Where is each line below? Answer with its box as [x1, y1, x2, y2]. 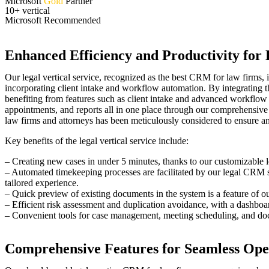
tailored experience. [5, 177, 79, 188]
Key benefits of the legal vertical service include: [5, 135, 189, 146]
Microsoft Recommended [5, 14, 101, 25]
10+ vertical [5, 5, 50, 16]
